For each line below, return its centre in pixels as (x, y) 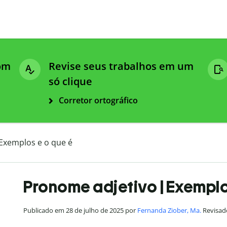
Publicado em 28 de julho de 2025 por (80, 211)
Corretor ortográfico (98, 101)
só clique (70, 82)
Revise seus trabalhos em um (121, 66)
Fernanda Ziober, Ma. (169, 211)
